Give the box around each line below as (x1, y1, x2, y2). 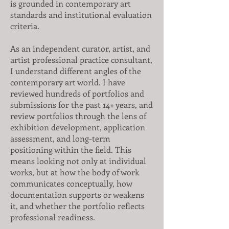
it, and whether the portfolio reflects (10, 200, 145, 211)
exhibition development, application (10, 122, 145, 132)
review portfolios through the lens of (10, 110, 146, 121)
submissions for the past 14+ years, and (10, 99, 153, 110)
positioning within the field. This (10, 144, 131, 155)
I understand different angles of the (10, 65, 141, 76)
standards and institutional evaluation (10, 9, 152, 20)
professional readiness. (10, 212, 95, 222)
